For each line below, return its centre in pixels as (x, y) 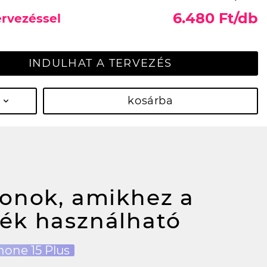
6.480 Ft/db (215, 18)
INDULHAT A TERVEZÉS (100, 63)
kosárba (150, 101)
